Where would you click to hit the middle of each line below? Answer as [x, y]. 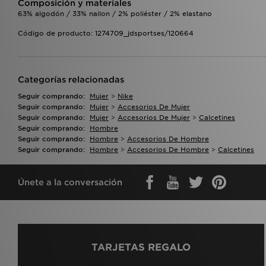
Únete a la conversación [70, 182]
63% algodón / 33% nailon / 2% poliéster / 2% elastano [115, 13]
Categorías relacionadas [71, 79]
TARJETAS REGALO [141, 247]
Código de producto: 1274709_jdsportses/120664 [106, 33]
